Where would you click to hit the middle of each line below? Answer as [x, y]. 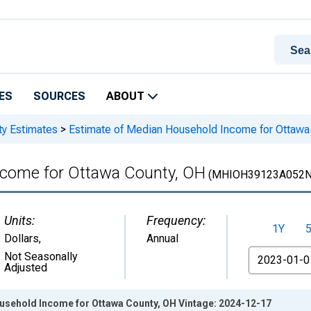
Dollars [22, 238]
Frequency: [176, 220]
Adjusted [26, 268]
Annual [162, 238]
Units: [19, 220]
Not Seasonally [41, 257]
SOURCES [59, 96]
